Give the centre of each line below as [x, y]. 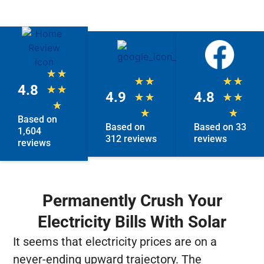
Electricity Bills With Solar [132, 222]
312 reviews [131, 138]
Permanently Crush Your [132, 201]
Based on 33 [220, 127]
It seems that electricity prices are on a [115, 242]
